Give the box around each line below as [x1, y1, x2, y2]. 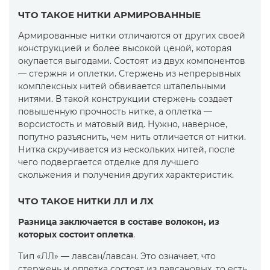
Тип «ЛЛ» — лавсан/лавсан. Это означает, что [18, 251, 216, 262]
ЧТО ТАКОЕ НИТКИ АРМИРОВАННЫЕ [18, 9, 201, 20]
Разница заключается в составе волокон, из [18, 216, 219, 227]
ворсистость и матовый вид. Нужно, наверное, [18, 119, 227, 130]
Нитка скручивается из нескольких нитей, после [18, 144, 235, 155]
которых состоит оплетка [18, 229, 133, 240]
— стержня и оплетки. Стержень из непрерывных [18, 68, 240, 79]
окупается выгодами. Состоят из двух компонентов [18, 55, 245, 66]
